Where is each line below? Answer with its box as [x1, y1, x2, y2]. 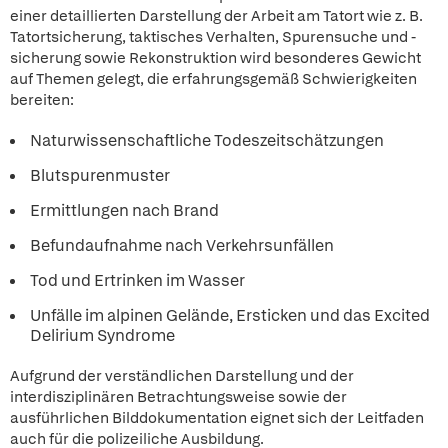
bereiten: [10, 90, 74, 110]
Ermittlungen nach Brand [30, 200, 219, 221]
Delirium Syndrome [30, 325, 175, 346]
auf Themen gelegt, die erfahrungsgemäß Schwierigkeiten [10, 69, 417, 89]
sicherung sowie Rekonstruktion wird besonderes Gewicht [10, 48, 421, 68]
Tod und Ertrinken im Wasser [30, 270, 245, 291]
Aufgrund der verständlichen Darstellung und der [10, 366, 354, 386]
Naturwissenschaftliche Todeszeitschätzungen [30, 130, 384, 151]
